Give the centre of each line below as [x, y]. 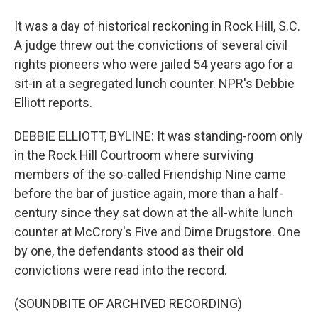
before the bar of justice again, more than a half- [149, 193]
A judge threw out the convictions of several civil [151, 45]
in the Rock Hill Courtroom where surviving [134, 155]
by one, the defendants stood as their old [129, 251]
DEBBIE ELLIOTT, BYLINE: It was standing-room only [159, 136]
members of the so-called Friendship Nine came [150, 174]
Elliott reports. [53, 103]
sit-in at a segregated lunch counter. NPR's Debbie [154, 83]
